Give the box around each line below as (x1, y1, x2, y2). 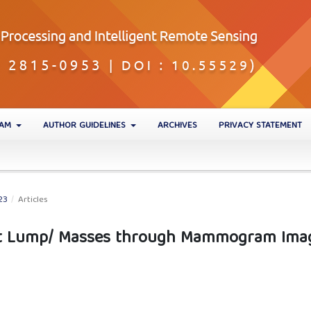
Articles (17, 192, 48, 209)
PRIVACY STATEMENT (219, 117, 302, 134)
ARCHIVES (158, 117, 197, 134)
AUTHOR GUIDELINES (42, 117, 128, 134)
